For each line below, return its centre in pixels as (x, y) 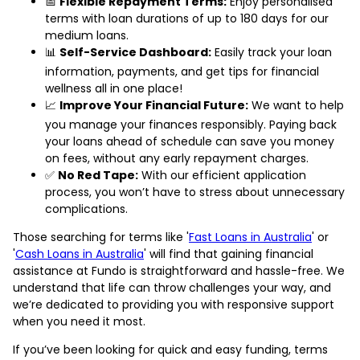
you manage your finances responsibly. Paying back (191, 124)
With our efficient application (222, 175)
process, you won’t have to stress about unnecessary (195, 192)
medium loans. (87, 35)
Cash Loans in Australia (80, 254)
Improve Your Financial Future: (154, 105)
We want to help (296, 105)
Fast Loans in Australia (250, 237)
